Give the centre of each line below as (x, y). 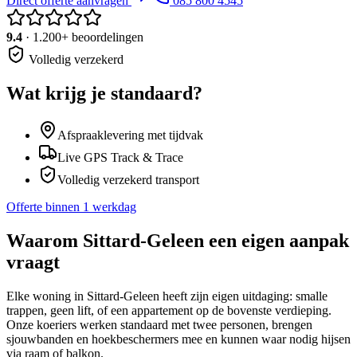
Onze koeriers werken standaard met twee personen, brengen (159, 325)
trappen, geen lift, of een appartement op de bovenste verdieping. (169, 311)
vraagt (33, 263)
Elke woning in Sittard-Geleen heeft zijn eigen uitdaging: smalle (167, 296)
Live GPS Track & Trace (120, 158)
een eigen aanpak (277, 241)
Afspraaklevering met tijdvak (130, 135)
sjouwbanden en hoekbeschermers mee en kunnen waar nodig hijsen (178, 339)
